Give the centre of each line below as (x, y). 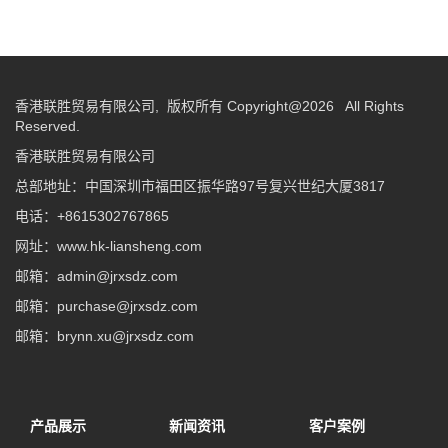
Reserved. (47, 126)
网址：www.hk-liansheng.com (108, 246)
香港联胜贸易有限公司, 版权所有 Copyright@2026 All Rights (209, 106)
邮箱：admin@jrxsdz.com (108, 276)
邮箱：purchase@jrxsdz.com (114, 306)
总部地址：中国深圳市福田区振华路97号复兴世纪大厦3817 (200, 186)
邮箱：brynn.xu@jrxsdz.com (104, 336)
